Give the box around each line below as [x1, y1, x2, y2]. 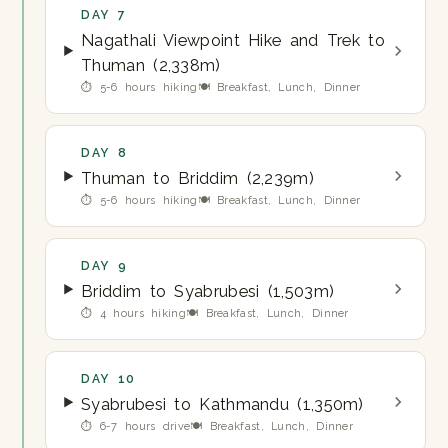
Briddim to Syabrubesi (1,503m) [81, 281, 335, 301]
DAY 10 [81, 372, 136, 387]
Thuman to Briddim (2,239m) [81, 168, 314, 188]
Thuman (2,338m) [81, 55, 221, 75]
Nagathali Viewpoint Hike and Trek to [81, 30, 385, 50]
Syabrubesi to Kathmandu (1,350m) [81, 394, 364, 414]
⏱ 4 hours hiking [81, 307, 186, 321]
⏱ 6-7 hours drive [81, 420, 191, 434]
